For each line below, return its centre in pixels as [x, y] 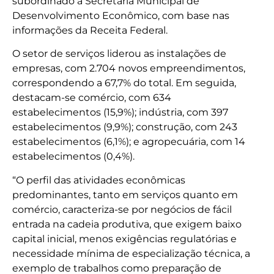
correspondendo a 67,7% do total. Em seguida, [124, 83]
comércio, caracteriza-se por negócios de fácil [122, 209]
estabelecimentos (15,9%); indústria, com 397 [120, 113]
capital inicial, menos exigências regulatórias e [124, 239]
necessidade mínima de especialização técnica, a [131, 253]
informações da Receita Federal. [90, 30]
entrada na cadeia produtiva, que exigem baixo [127, 224]
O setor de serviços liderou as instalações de [119, 54]
